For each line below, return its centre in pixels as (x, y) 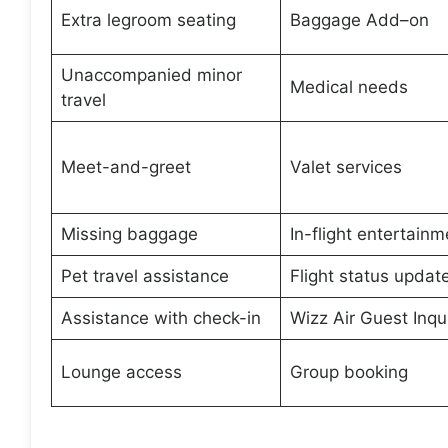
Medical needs (348, 87)
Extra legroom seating (148, 20)
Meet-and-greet (125, 167)
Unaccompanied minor (151, 75)
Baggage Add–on (359, 20)
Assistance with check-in (160, 318)
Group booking (348, 372)
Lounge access (121, 372)
